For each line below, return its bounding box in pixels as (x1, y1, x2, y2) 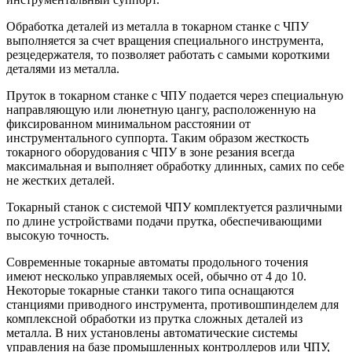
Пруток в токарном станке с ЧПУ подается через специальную (6, 88, 343, 102)
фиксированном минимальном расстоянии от (6, 116, 251, 130)
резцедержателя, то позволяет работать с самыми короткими (6, 47, 330, 61)
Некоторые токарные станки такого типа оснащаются (6, 283, 294, 297)
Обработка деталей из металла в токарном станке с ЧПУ (6, 19, 309, 33)
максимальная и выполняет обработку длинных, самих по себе (6, 159, 344, 173)
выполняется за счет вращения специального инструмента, (6, 33, 324, 47)
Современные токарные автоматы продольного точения (6, 255, 308, 269)
